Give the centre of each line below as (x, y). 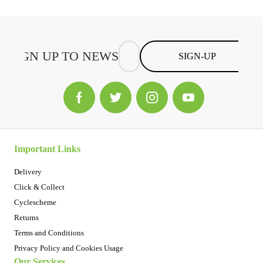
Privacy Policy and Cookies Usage (69, 248)
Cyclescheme (35, 202)
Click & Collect (39, 187)
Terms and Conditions (49, 232)
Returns (26, 217)
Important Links (47, 149)
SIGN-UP (197, 56)
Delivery (28, 171)
